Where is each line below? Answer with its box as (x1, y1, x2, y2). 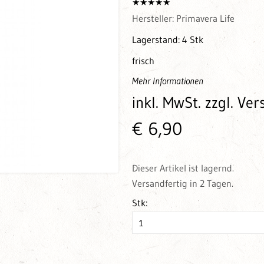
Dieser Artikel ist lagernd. (131, 162, 234, 174)
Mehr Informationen (131, 75, 203, 87)
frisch (131, 55, 154, 67)
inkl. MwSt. (131, 93, 205, 113)
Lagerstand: (131, 34, 182, 46)
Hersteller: (131, 12, 176, 25)
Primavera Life (176, 12, 235, 25)
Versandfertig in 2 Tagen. (131, 177, 233, 190)
